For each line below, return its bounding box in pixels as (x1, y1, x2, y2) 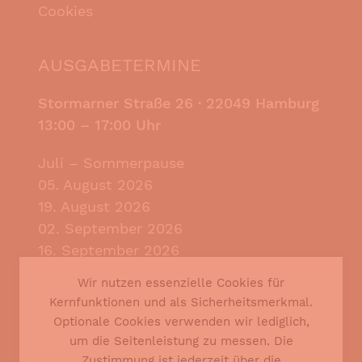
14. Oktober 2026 (38, 284, 158, 302)
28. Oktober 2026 (38, 306, 162, 324)
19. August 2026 (38, 197, 150, 215)
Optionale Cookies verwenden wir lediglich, (53, 314, 309, 329)
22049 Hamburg (206, 94, 319, 112)
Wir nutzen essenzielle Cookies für (78, 276, 284, 290)
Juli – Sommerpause (38, 154, 184, 171)
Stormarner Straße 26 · (38, 94, 206, 112)
